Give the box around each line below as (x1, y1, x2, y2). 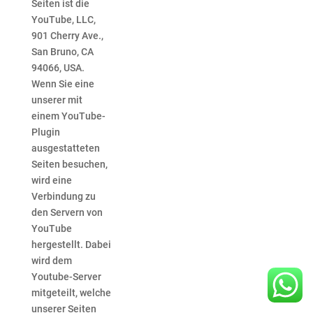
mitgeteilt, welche (31, 287, 111, 299)
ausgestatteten (31, 143, 100, 154)
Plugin (31, 126, 60, 138)
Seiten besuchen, (31, 159, 108, 170)
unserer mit (31, 94, 82, 106)
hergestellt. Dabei (31, 239, 111, 251)
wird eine (31, 175, 72, 187)
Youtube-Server (31, 271, 101, 283)
